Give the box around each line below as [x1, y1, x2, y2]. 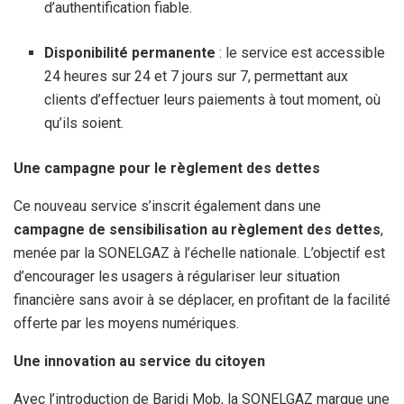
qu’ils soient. [44, 114, 124, 132]
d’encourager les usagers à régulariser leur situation [14, 267, 340, 285]
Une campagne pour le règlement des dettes [14, 159, 320, 177]
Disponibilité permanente [44, 43, 216, 61]
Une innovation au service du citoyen [14, 352, 265, 370]
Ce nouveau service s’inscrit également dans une [14, 197, 321, 215]
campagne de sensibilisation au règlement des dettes [14, 220, 381, 238]
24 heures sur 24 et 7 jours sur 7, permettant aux [44, 67, 349, 85]
